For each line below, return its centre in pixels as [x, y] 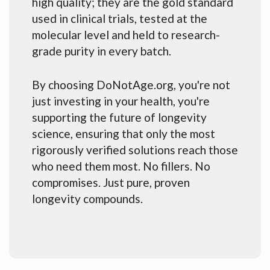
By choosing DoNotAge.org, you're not [131, 84]
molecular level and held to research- [126, 34]
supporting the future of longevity [119, 117]
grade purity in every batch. [102, 51]
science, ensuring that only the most [124, 133]
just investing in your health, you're [121, 101]
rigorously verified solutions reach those [135, 149]
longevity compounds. [87, 198]
